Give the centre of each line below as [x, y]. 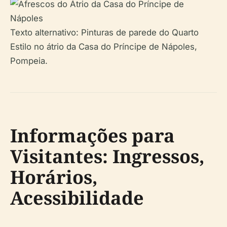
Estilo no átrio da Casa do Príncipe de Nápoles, [104, 47]
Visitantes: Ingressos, [107, 157]
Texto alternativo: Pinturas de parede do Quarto [104, 33]
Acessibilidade [77, 198]
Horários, [54, 177]
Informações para [92, 136]
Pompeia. [29, 61]
